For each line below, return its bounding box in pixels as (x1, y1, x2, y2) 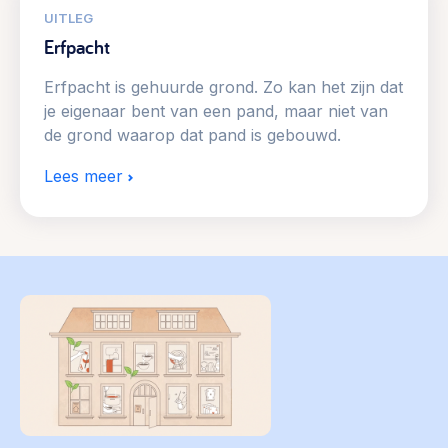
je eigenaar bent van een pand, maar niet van (44, 101, 388, 121)
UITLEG (44, 10, 93, 26)
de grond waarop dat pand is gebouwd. (44, 125, 341, 145)
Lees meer (44, 166, 123, 186)
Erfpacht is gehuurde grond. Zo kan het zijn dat (44, 77, 403, 97)
